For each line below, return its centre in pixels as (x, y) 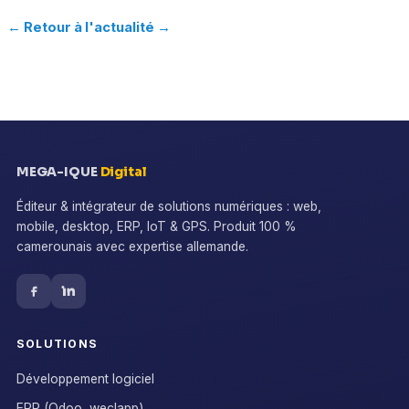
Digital (123, 172)
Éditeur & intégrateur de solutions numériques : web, (168, 206)
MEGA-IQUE (58, 172)
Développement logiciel (85, 378)
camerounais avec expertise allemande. (132, 246)
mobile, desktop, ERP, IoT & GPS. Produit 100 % (156, 226)
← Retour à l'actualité (80, 27)
